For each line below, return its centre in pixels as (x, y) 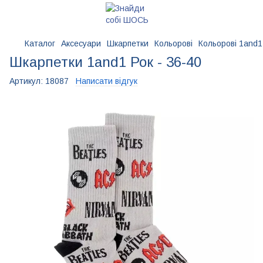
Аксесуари (81, 43)
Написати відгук (107, 81)
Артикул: (26, 81)
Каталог (40, 43)
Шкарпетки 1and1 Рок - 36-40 (105, 62)
